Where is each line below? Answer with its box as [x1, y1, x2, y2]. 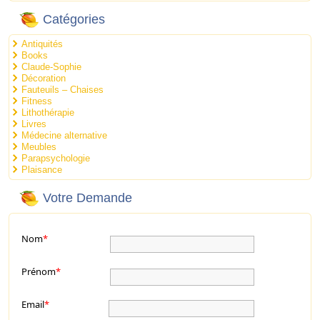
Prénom [21, 265, 56, 278]
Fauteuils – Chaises [21, 84, 104, 95]
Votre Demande [43, 191, 133, 206]
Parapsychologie [21, 153, 91, 164]
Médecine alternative [21, 130, 108, 141]
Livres [21, 119, 47, 129]
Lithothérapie [21, 107, 75, 118]
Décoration [21, 73, 66, 84]
